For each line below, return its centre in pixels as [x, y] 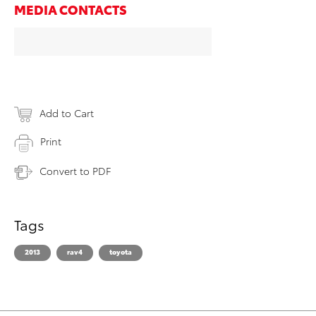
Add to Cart [67, 113]
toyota [121, 251]
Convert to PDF [75, 170]
